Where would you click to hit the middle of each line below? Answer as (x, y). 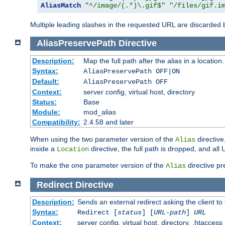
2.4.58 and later (108, 122)
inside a (43, 149)
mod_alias (99, 112)
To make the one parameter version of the (98, 165)
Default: (45, 82)
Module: (46, 112)
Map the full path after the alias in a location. (153, 61)
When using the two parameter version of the (103, 139)
